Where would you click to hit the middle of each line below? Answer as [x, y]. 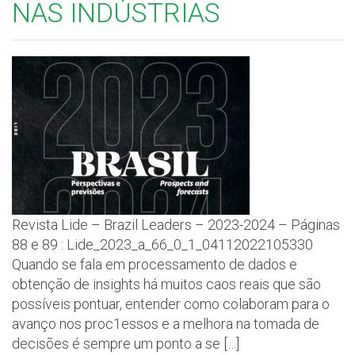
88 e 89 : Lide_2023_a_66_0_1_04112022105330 [166, 245]
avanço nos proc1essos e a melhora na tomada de [166, 324]
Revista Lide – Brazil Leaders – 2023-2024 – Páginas [176, 225]
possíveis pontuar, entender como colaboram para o [171, 304]
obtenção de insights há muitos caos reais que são [166, 284]
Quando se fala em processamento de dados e [155, 265]
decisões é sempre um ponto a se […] [126, 344]
